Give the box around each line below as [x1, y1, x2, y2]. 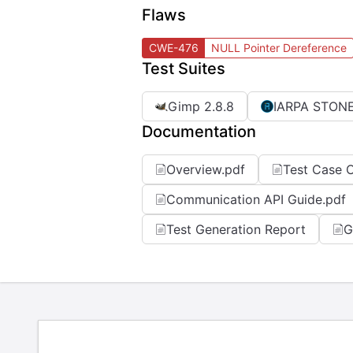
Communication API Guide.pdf [166, 191, 346, 207]
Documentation [142, 122, 256, 141]
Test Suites [142, 59, 225, 78]
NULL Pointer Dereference [211, 41, 347, 54]
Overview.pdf [166, 162, 245, 177]
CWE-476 [149, 41, 199, 54]
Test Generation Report [166, 221, 306, 237]
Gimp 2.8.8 [168, 98, 234, 114]
